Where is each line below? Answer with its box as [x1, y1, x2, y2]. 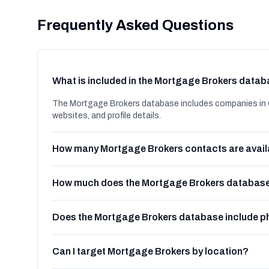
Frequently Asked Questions [37, 17, 234, 33]
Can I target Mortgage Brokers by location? [52, 246, 249, 256]
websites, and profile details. [52, 111, 161, 120]
